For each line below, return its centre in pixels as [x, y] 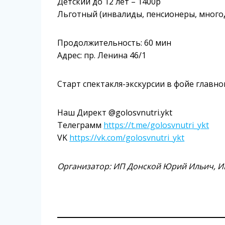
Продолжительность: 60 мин [116, 42]
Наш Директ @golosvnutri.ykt [115, 112]
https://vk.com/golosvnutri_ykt [127, 137]
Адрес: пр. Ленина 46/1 [103, 55]
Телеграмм [81, 125]
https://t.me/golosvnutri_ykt [156, 125]
